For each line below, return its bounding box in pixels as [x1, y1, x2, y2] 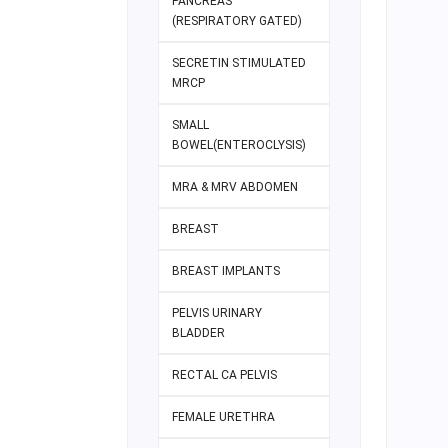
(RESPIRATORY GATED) [172, 14, 302, 29]
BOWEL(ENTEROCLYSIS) [172, 138, 306, 153]
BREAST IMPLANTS [172, 264, 280, 279]
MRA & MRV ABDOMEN [172, 180, 298, 195]
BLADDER [172, 326, 225, 341]
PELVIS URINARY [172, 306, 262, 321]
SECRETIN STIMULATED [172, 56, 306, 71]
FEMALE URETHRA [172, 410, 275, 425]
